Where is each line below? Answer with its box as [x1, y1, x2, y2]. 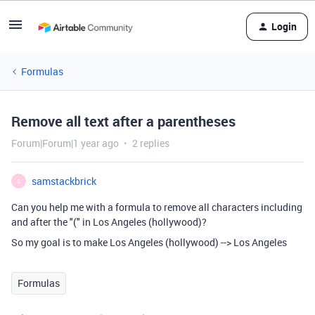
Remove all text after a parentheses [11, 112, 236, 131]
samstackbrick [32, 174, 96, 188]
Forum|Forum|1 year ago [11, 136, 119, 150]
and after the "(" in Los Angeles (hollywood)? [11, 215, 207, 229]
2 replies [132, 136, 169, 150]
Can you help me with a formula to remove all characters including [11, 200, 302, 214]
